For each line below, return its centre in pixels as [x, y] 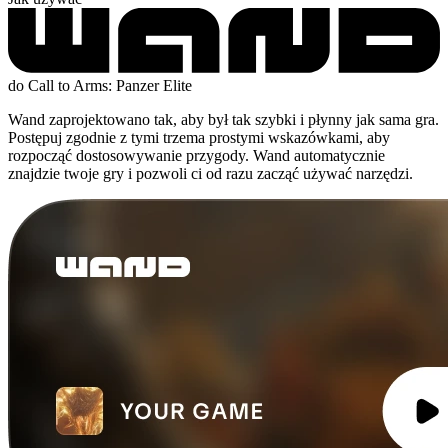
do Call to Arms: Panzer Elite [100, 85]
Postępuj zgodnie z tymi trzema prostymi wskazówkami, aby [199, 137]
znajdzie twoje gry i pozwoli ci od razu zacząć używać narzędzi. [210, 173]
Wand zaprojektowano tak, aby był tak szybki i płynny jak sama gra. [223, 119]
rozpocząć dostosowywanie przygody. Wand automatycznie [196, 155]
